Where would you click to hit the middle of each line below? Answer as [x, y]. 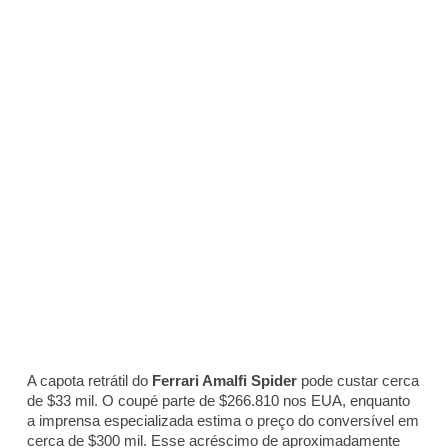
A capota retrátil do [89, 380]
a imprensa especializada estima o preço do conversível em [223, 420]
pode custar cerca [358, 380]
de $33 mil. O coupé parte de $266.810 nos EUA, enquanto [218, 400]
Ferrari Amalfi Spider [224, 380]
